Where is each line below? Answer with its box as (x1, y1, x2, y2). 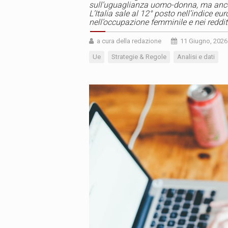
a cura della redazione (97, 37, 161, 45)
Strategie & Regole (111, 53, 166, 61)
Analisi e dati (177, 53, 215, 61)
